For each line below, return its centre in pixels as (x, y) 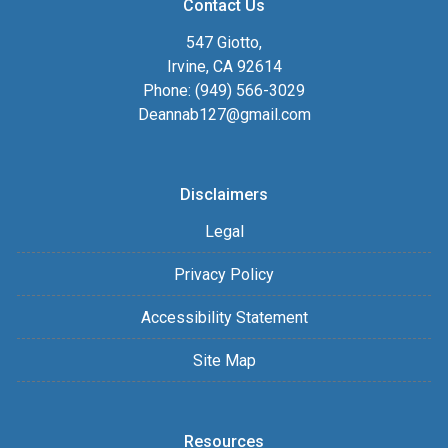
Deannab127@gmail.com (224, 114)
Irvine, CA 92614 (224, 66)
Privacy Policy (224, 274)
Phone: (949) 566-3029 (224, 90)
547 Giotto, (224, 42)
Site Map (224, 360)
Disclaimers (224, 194)
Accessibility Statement (224, 317)
